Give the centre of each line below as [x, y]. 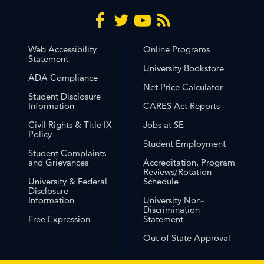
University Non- [174, 200]
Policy [40, 134]
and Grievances [58, 163]
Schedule [161, 181]
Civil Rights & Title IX [70, 125]
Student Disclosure [65, 97]
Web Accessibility [62, 49]
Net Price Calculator [183, 87]
